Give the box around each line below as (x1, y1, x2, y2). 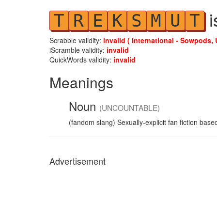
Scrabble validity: (49, 35, 103, 45)
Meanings (49, 72, 113, 93)
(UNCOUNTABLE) (99, 102, 160, 113)
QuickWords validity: (49, 55, 113, 64)
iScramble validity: (49, 45, 107, 55)
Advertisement (49, 155, 106, 167)
